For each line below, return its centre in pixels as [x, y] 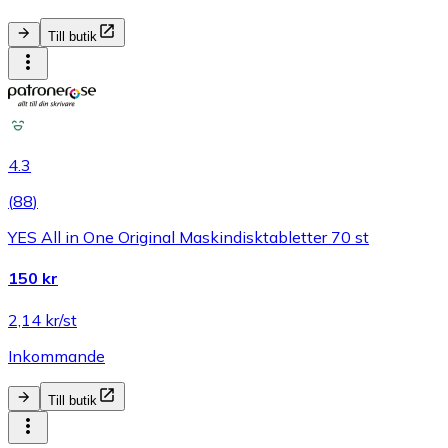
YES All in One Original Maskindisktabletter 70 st [188, 237]
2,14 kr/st [42, 319]
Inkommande [56, 355]
